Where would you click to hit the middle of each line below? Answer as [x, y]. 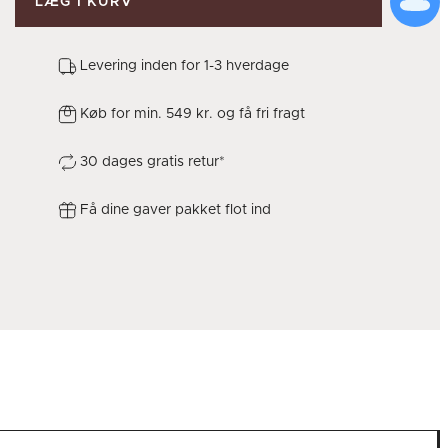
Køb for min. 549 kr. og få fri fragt [192, 114]
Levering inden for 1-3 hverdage [184, 66]
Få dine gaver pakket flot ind [175, 210]
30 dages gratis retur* [152, 162]
